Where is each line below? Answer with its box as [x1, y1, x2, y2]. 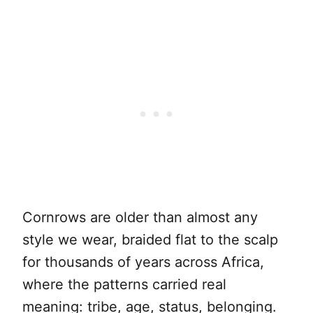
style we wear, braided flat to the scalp [22, 231, 278, 248]
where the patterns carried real [22, 275, 226, 293]
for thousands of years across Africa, [22, 253, 264, 270]
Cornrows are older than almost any [22, 208, 258, 226]
